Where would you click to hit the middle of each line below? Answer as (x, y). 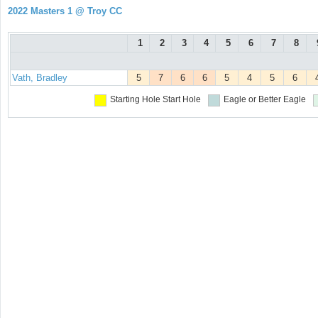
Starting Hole (135, 100)
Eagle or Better (252, 100)
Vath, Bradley (40, 78)
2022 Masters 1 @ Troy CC (65, 11)
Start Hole (181, 100)
